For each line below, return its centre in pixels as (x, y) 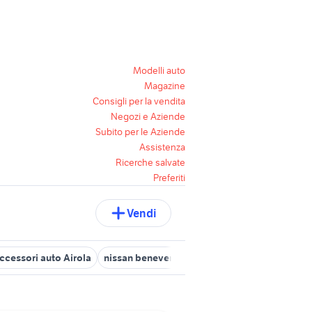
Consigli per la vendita (139, 101)
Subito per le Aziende (140, 132)
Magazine (165, 86)
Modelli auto (159, 70)
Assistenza (162, 147)
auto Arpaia (224, 258)
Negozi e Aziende (148, 116)
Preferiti (169, 178)
